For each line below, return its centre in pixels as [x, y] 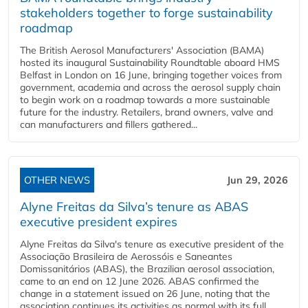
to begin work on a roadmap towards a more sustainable [145, 100]
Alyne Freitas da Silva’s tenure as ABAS [134, 207]
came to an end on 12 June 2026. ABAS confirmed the [140, 282]
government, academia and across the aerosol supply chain [150, 88]
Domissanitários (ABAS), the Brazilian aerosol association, [147, 269]
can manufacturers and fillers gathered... [109, 125]
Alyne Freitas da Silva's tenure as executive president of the [152, 244]
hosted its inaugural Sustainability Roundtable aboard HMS [150, 63]
